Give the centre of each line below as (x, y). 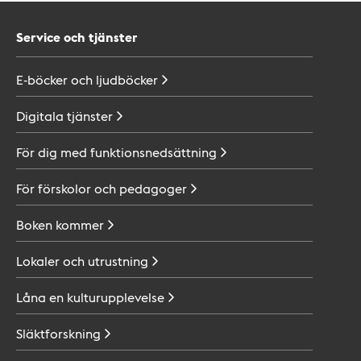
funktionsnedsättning (154, 152)
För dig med (52, 152)
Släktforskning (58, 334)
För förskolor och (66, 189)
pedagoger (153, 189)
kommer (80, 225)
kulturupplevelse (116, 297)
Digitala (40, 116)
